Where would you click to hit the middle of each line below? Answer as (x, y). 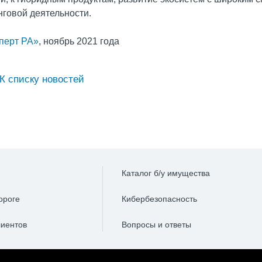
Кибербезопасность (159, 199)
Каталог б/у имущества (166, 173)
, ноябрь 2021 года (79, 41)
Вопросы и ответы (156, 225)
